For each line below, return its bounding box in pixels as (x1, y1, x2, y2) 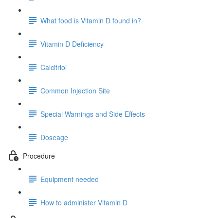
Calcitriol (40, 62, 67, 72)
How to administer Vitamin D (40, 197, 127, 207)
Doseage (40, 132, 68, 142)
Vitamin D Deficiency (40, 38, 104, 49)
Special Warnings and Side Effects (40, 109, 145, 119)
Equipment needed (40, 174, 99, 184)
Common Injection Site (40, 85, 110, 95)
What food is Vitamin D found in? (40, 15, 141, 25)
